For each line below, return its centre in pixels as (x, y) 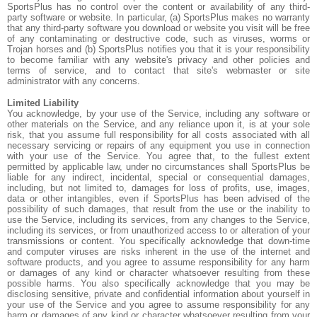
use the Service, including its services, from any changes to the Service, (158, 220)
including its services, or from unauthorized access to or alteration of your (158, 230)
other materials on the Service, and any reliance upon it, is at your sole (158, 124)
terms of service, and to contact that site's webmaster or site (158, 70)
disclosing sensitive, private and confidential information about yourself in (158, 294)
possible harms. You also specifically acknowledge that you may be (158, 283)
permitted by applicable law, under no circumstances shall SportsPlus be (158, 167)
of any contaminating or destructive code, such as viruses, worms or (158, 39)
